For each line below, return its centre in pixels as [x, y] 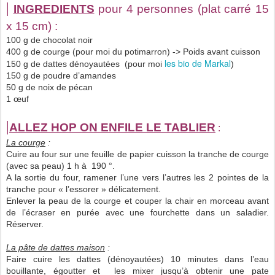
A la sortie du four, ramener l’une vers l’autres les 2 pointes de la [137, 178]
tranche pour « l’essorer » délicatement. [83, 189]
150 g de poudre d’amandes [61, 76]
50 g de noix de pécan [49, 87]
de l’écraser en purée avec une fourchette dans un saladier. [137, 213]
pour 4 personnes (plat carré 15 [182, 9]
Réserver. [25, 224]
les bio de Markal [198, 64]
